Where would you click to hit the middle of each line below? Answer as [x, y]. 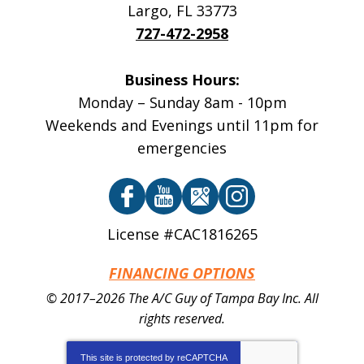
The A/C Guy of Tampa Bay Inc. [214, 299]
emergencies [182, 147]
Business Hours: [182, 79]
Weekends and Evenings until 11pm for [182, 125]
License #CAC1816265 [182, 234]
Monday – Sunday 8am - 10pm [182, 102]
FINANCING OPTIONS [182, 273]
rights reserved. [182, 319]
